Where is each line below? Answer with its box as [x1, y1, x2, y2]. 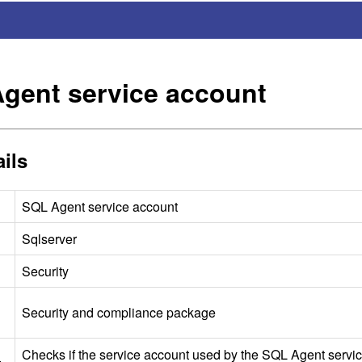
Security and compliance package [22, 302, 216, 322]
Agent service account [48, 196, 178, 216]
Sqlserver [22, 229, 77, 248]
